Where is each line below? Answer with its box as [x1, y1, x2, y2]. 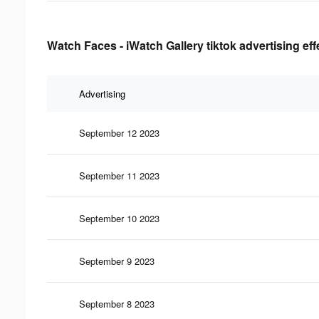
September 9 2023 [79, 253, 155, 268]
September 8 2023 [79, 296, 155, 310]
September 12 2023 [79, 125, 159, 140]
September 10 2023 [79, 211, 159, 225]
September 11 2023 [79, 168, 159, 182]
